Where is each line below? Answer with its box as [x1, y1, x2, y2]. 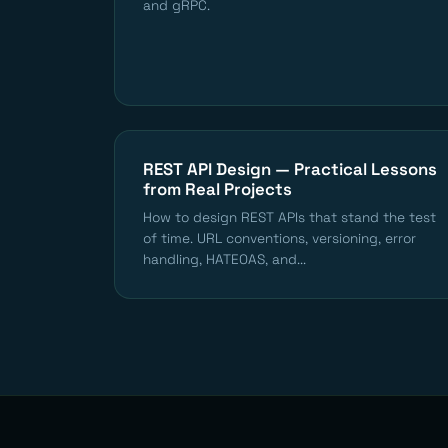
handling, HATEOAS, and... [143, 251, 306, 269]
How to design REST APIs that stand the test [143, 209, 436, 227]
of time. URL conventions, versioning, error [143, 230, 416, 248]
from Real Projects [143, 178, 292, 201]
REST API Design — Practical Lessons [143, 158, 437, 181]
